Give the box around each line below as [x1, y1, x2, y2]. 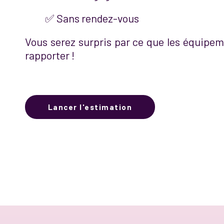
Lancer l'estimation [47, 102, 132, 111]
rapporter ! [25, 48, 74, 61]
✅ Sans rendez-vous [45, 11, 139, 24]
